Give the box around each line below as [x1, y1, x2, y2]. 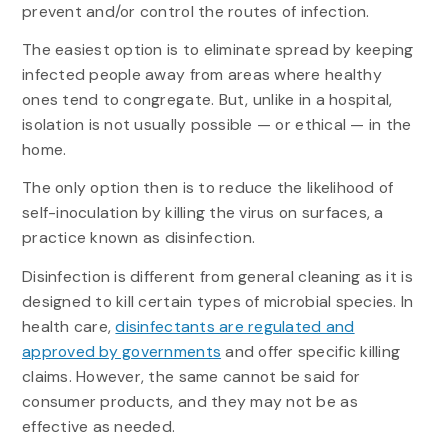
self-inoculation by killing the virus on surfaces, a [21, 202, 384, 224]
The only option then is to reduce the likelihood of [21, 177, 394, 199]
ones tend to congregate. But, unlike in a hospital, [21, 89, 393, 111]
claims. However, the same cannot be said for [21, 365, 361, 387]
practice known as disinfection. [21, 227, 256, 249]
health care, [21, 315, 116, 337]
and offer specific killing [221, 340, 401, 362]
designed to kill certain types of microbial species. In [21, 290, 414, 312]
